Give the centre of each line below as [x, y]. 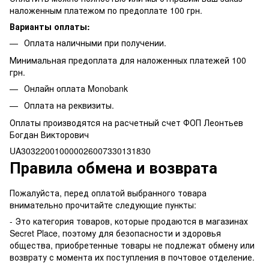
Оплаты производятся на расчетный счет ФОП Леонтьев [126, 122]
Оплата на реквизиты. [69, 105]
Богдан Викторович [49, 134]
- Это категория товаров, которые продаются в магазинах [129, 221]
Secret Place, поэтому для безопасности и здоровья [115, 233]
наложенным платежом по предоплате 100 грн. [106, 11]
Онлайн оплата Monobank [76, 88]
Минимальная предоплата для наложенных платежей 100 [128, 60]
